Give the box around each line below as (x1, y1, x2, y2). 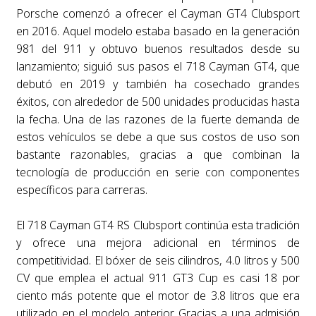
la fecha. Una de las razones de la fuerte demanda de (16, 111, 300, 127)
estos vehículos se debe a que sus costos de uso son (16, 128, 300, 145)
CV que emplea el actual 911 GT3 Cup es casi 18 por (16, 269, 300, 286)
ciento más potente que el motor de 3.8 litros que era (16, 287, 300, 303)
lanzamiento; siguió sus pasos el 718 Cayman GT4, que (16, 58, 300, 74)
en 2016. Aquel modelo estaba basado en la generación (16, 23, 300, 39)
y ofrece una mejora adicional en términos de (16, 234, 300, 250)
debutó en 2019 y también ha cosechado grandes (16, 75, 300, 92)
